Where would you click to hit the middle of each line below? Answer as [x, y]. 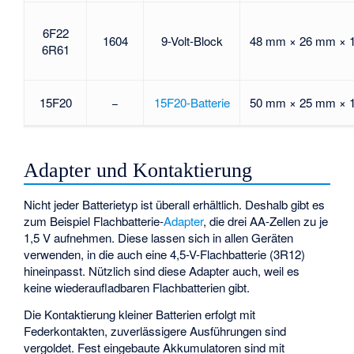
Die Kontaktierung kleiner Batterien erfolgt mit [140, 314]
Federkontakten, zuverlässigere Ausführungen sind [155, 331]
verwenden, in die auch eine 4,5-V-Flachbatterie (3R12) [165, 254]
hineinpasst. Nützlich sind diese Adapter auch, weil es [162, 270]
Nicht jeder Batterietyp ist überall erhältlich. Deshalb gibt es [175, 204]
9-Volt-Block [192, 41]
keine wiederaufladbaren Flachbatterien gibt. [137, 287]
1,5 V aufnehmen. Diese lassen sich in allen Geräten [159, 237]
